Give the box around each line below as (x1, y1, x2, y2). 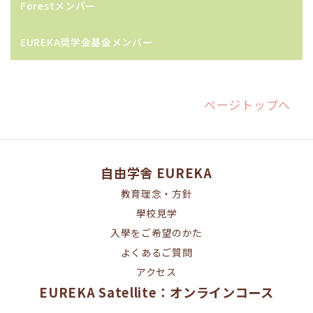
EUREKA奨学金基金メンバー (20, 35, 153, 50)
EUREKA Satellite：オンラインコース (39, 282, 274, 301)
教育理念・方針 (120, 186, 193, 201)
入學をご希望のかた (110, 225, 203, 240)
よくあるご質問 (120, 245, 193, 259)
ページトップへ (204, 96, 291, 114)
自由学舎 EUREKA (101, 163, 212, 182)
